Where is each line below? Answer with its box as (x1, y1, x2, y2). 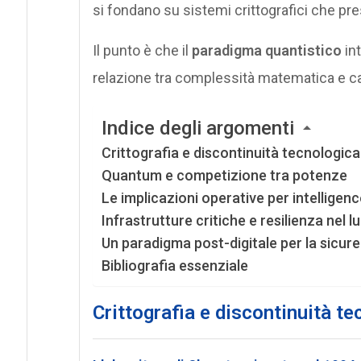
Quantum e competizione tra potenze (101, 167, 347, 184)
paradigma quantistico (191, 41, 342, 59)
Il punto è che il (92, 41, 192, 59)
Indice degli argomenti (101, 117, 294, 139)
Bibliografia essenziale (101, 257, 248, 274)
